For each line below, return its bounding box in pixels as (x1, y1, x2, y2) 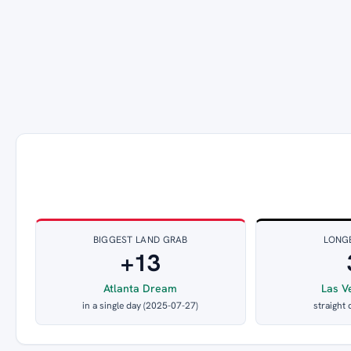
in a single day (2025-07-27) (82, 299, 199, 313)
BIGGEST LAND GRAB (92, 233, 188, 247)
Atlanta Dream (103, 281, 178, 296)
